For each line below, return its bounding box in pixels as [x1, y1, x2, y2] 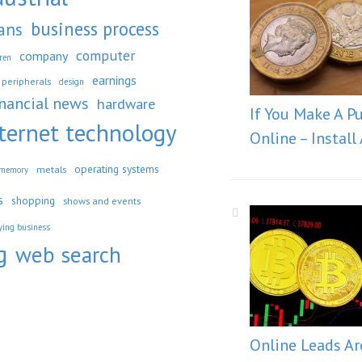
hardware [97, 94, 155, 113]
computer [76, 46, 135, 65]
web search [15, 240, 121, 268]
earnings [92, 72, 137, 88]
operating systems [74, 162, 159, 176]
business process [31, 17, 159, 40]
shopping [11, 193, 55, 208]
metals [36, 162, 66, 175]
